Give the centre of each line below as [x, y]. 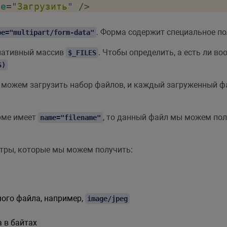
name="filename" [70, 118]
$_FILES [82, 53]
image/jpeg [107, 199]
